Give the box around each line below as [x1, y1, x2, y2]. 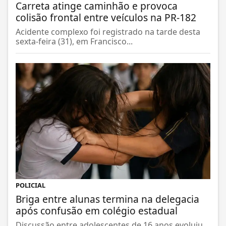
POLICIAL [16, 182, 45, 191]
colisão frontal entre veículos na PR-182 [16, 12, 196, 26]
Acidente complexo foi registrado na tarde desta [16, 27, 200, 39]
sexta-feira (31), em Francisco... [16, 37, 133, 48]
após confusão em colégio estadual [16, 205, 178, 219]
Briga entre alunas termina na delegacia [16, 193, 199, 207]
